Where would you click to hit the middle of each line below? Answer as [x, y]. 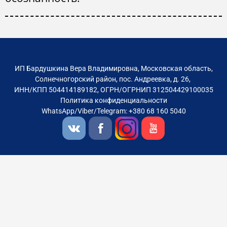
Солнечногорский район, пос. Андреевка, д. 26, [113, 79]
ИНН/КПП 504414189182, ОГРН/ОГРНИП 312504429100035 [113, 90]
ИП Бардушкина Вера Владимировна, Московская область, [113, 69]
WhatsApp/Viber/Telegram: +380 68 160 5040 [113, 111]
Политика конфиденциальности [113, 101]
